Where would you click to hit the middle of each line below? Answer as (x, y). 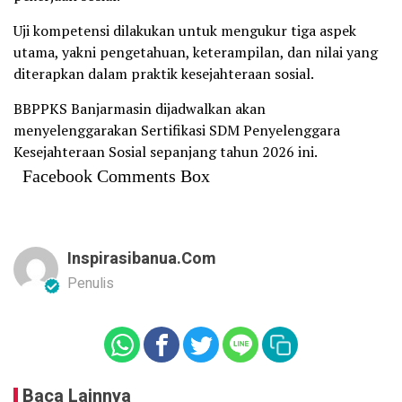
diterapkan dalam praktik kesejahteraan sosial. (164, 73)
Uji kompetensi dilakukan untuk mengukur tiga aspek (185, 30)
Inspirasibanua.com (142, 258)
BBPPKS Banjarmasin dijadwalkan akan (140, 108)
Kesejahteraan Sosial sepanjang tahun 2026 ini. (166, 151)
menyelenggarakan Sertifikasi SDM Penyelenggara (177, 130)
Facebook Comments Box (116, 175)
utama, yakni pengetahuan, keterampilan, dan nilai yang (196, 52)
